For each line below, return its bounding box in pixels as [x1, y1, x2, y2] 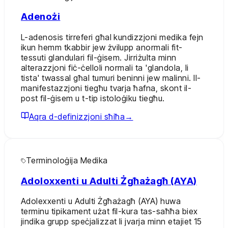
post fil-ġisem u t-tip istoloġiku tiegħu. [21, 93, 165, 103]
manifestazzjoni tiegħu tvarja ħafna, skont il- [21, 82, 192, 93]
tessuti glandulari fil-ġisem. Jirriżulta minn [21, 52, 177, 63]
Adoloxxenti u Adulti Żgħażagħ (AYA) [21, 175, 197, 187]
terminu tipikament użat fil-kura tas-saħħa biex [21, 206, 198, 217]
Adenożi [21, 11, 61, 23]
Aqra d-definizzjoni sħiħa [29, 111, 125, 122]
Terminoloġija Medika [26, 155, 108, 165]
